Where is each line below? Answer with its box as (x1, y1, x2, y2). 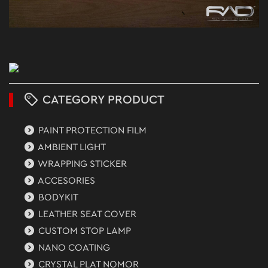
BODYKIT (36, 192, 79, 202)
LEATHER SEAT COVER (36, 209, 137, 219)
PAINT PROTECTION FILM (36, 125, 147, 135)
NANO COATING (36, 242, 111, 252)
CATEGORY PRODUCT (39, 93, 165, 106)
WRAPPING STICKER (36, 159, 127, 169)
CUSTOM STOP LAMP (36, 226, 132, 236)
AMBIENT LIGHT (36, 142, 106, 152)
